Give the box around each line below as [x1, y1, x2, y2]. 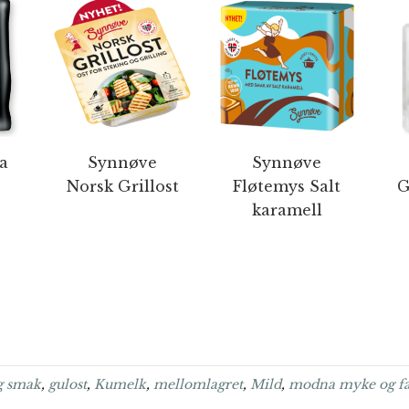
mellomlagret [153, 376, 243, 393]
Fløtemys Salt [233, 177, 341, 195]
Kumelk [94, 376, 146, 393]
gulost [48, 376, 87, 393]
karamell [251, 201, 322, 219]
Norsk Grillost [66, 177, 179, 195]
